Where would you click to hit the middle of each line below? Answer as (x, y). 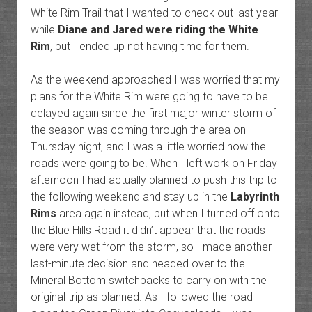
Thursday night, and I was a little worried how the (148, 147)
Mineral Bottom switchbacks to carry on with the (148, 281)
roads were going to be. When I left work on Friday (154, 164)
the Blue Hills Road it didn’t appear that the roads (148, 231)
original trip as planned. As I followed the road (141, 297)
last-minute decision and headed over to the (138, 264)
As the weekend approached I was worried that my (155, 80)
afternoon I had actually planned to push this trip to (154, 180)
